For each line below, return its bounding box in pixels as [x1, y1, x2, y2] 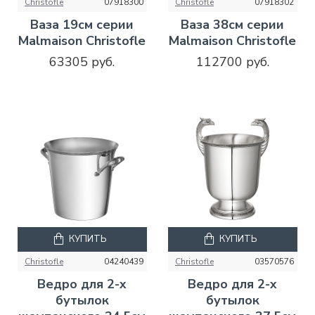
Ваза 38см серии [181, 15, 285, 33]
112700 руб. [195, 53, 269, 70]
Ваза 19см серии [30, 15, 134, 33]
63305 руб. [49, 53, 115, 70]
